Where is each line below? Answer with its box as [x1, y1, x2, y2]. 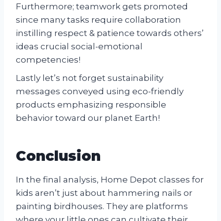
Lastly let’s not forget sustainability [16, 73, 163, 83]
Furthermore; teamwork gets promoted [16, 1, 188, 11]
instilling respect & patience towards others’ [16, 28, 204, 38]
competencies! [16, 54, 80, 65]
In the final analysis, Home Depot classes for [16, 174, 204, 184]
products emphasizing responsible [16, 99, 166, 110]
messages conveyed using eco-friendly [16, 86, 184, 96]
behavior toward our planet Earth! [16, 112, 160, 123]
